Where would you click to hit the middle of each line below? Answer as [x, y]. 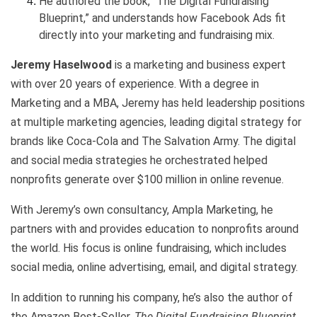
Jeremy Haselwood [61, 64]
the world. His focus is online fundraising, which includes [149, 248]
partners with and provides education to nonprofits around [155, 229]
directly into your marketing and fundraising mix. [157, 35]
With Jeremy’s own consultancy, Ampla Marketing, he [142, 209]
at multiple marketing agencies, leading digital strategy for [156, 122]
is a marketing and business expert [199, 64]
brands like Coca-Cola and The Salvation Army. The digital [153, 141]
